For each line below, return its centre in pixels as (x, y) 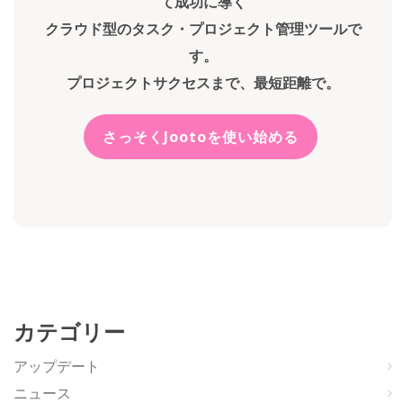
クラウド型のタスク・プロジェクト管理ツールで (203, 28)
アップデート (57, 366)
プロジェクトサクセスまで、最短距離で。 (203, 82)
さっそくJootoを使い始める (201, 136)
